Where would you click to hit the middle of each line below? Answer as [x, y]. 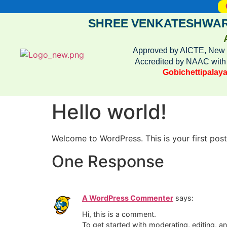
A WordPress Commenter [128, 198]
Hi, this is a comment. [119, 214]
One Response [108, 161]
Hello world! [109, 112]
